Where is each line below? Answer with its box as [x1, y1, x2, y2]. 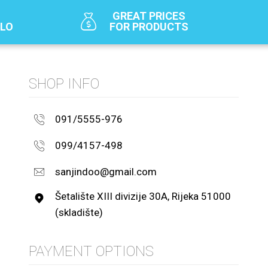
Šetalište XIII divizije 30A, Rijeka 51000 [55, 190, 232, 203]
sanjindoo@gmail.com [55, 166, 157, 178]
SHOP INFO [29, 75, 100, 93]
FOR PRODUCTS [109, 20, 188, 33]
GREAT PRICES [112, 10, 185, 23]
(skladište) [55, 206, 103, 219]
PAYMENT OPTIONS [29, 243, 154, 260]
